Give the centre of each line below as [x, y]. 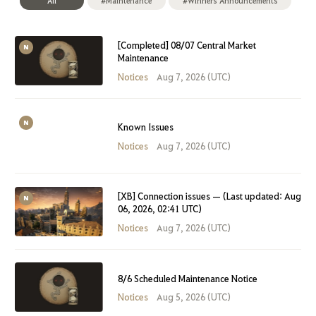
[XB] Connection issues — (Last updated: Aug [209, 196]
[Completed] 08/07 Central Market [187, 45]
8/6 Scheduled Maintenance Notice [187, 278]
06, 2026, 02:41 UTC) [159, 209]
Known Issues [145, 127]
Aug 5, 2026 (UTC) [194, 297]
